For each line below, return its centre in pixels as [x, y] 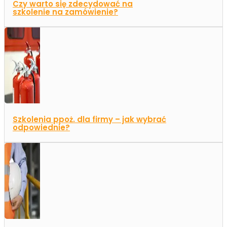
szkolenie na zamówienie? [65, 12]
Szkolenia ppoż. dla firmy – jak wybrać [89, 120]
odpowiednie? [41, 128]
